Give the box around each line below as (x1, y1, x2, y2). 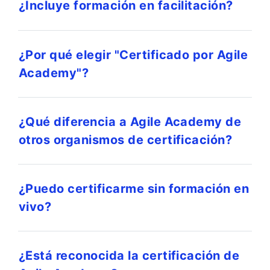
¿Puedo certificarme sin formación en (19, 181, 250, 196)
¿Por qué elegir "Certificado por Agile (19, 47, 248, 62)
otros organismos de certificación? (19, 132, 233, 147)
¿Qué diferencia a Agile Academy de (19, 114, 242, 129)
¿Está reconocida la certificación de (19, 248, 240, 263)
